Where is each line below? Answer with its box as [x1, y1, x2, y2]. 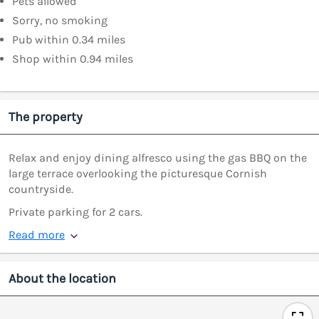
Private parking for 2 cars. [9, 205, 142, 219]
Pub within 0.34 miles [12, 33, 125, 47]
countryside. [9, 182, 73, 197]
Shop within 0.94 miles [12, 52, 133, 66]
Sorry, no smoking [12, 14, 108, 28]
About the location [9, 271, 116, 287]
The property [9, 109, 83, 125]
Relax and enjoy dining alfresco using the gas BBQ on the [9, 151, 307, 165]
